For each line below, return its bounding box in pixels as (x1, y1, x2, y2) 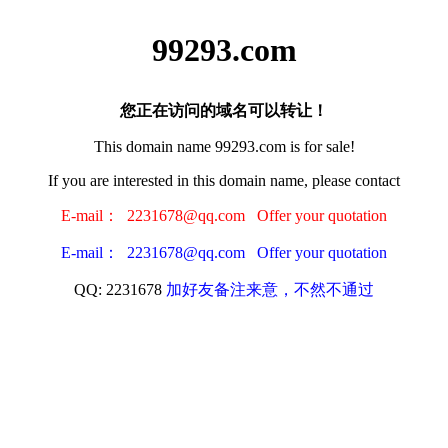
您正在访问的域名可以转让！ (120, 102, 328, 119)
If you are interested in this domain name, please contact (48, 172, 400, 189)
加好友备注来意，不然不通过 (166, 281, 374, 298)
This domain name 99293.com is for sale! (93, 138, 355, 155)
